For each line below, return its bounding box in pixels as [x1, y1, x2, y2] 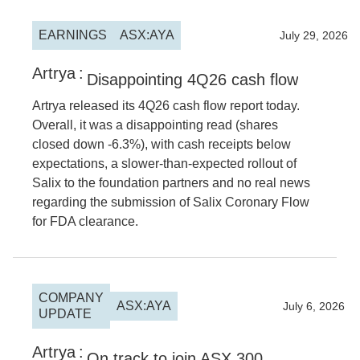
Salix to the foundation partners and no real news [32, 176, 310, 190]
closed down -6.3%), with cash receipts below [32, 137, 291, 151]
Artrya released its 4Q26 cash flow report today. [32, 99, 300, 112]
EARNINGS [39, 28, 107, 42]
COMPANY [39, 291, 104, 305]
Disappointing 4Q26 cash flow [87, 71, 298, 88]
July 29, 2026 [280, 29, 348, 42]
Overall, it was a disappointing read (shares [32, 118, 278, 132]
